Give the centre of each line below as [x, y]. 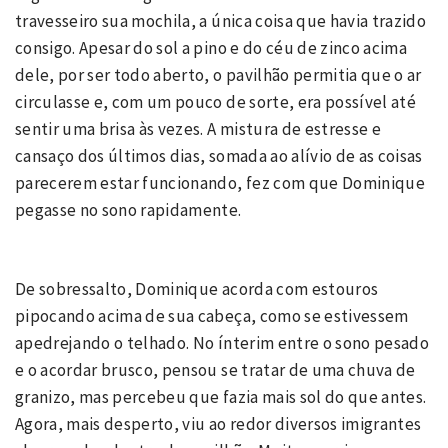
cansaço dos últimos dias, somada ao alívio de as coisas [219, 155]
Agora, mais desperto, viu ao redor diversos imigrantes [218, 424]
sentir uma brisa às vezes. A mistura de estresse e [198, 128]
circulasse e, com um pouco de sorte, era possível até [216, 101]
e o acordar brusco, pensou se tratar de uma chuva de [215, 370]
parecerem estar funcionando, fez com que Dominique [220, 182]
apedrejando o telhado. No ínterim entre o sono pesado [222, 343]
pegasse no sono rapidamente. [130, 209]
